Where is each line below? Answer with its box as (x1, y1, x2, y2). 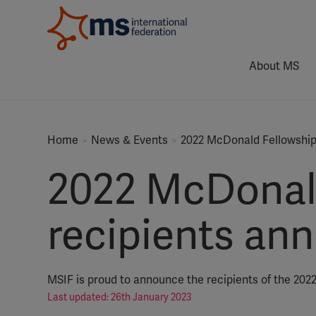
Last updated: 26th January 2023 (47, 291, 192, 303)
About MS (249, 59, 299, 73)
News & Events (91, 133, 168, 147)
